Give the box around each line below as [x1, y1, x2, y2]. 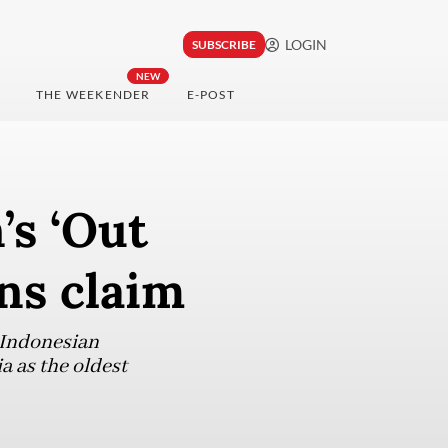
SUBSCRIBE [191, 37, 256, 53]
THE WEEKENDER [35, 87, 151, 103]
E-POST [186, 87, 235, 103]
